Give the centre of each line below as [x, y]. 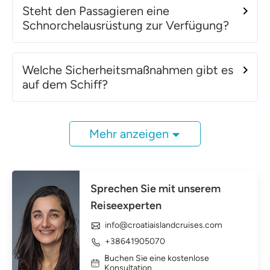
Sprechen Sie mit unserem [155, 188]
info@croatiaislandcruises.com [164, 225]
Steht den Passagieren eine [96, 11]
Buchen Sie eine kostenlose [156, 258]
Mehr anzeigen [129, 133]
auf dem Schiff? [65, 84]
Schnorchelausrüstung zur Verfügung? [126, 25]
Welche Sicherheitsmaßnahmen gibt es [128, 70]
